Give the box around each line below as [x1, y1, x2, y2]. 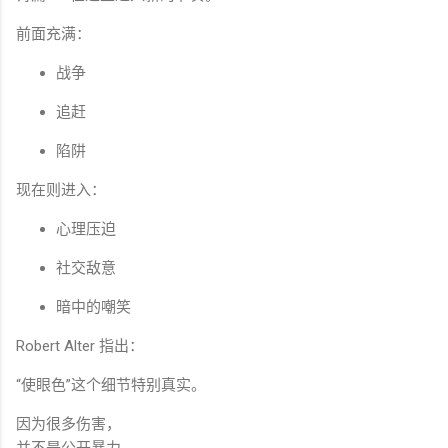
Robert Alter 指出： [16, 337, 144, 356]
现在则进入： [16, 181, 106, 200]
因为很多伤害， [16, 415, 121, 434]
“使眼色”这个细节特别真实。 [16, 376, 206, 395]
